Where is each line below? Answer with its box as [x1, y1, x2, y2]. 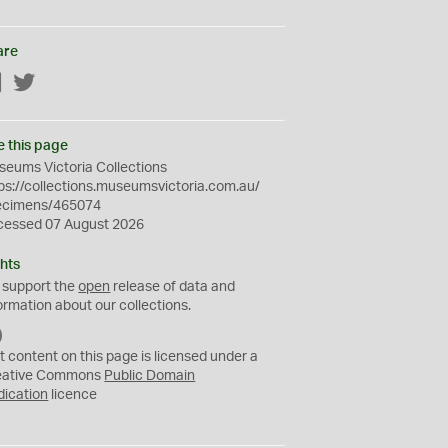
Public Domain [104, 369, 196, 383]
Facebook [3, 77, 67, 91]
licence [48, 388, 98, 402]
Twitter [36, 77, 80, 91]
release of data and [110, 280, 236, 294]
